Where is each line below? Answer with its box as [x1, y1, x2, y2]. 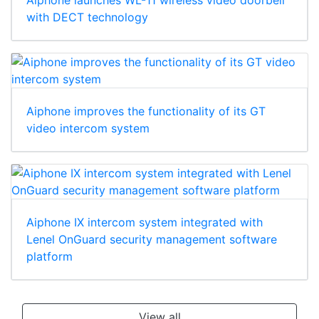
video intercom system [26, 120, 150, 135]
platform [26, 249, 73, 263]
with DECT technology [26, 9, 148, 24]
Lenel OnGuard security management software [26, 231, 277, 246]
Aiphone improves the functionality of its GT [26, 103, 266, 118]
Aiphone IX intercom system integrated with [26, 214, 263, 229]
